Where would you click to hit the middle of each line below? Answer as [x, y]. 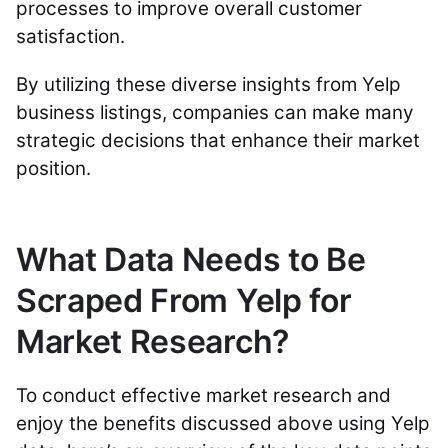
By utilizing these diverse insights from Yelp [208, 84]
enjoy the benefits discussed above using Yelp [223, 423]
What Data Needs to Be [191, 259]
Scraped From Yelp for [184, 300]
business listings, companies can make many [215, 112]
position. [53, 168]
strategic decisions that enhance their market [218, 140]
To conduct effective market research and [203, 395]
